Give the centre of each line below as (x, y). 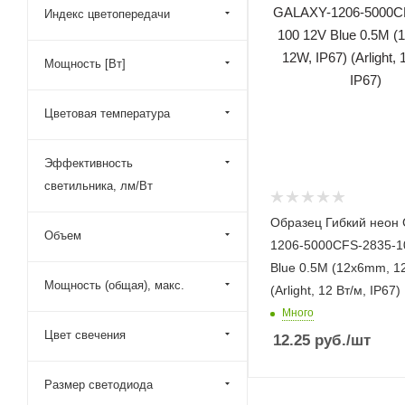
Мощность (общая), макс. (114, 285)
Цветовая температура (107, 113)
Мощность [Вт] (85, 64)
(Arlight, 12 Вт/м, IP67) (335, 290)
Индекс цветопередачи (107, 14)
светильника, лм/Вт (99, 186)
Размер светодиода (99, 385)
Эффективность (89, 163)
